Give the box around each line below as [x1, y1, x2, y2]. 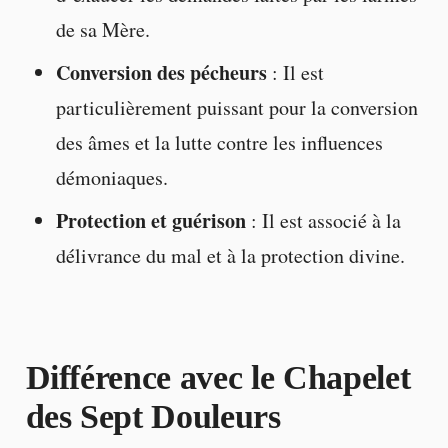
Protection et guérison [55, 206, 246, 236]
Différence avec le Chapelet [25, 359, 411, 397]
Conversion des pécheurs [55, 58, 267, 88]
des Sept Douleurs [25, 398, 281, 436]
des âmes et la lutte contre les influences [55, 129, 383, 157]
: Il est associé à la [245, 207, 401, 235]
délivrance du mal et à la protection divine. [55, 242, 405, 270]
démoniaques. [55, 164, 168, 192]
